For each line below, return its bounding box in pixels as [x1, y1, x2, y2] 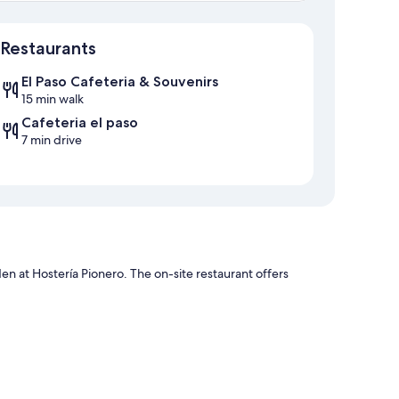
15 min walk [21, 91, 84, 108]
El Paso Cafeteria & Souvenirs [21, 73, 218, 91]
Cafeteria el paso [21, 114, 138, 132]
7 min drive [21, 132, 82, 149]
